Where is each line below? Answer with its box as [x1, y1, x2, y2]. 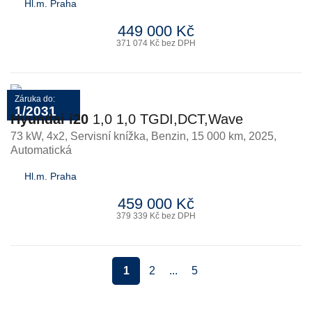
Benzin [151, 130, 186, 142]
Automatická [10, 144, 72, 156]
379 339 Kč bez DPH [116, 211, 196, 221]
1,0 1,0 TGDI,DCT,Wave [88, 111, 243, 127]
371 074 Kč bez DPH [116, 38, 196, 48]
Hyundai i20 [10, 111, 88, 127]
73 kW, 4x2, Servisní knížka [10, 130, 146, 142]
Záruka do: [15, 94, 55, 104]
